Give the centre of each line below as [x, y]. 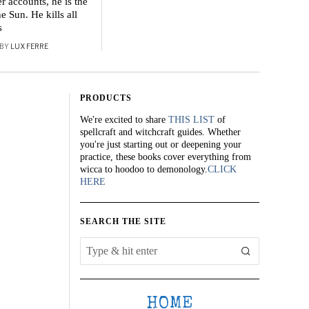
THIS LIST [191, 120]
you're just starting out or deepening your [161, 144]
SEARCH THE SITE [123, 221]
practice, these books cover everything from [166, 157]
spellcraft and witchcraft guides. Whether [160, 132]
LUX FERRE [29, 46]
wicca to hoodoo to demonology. [144, 169]
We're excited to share [124, 120]
